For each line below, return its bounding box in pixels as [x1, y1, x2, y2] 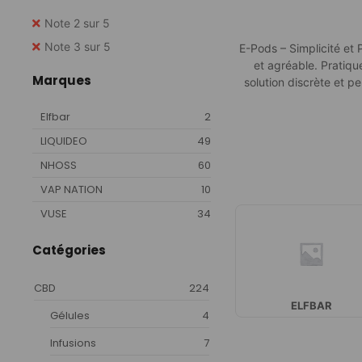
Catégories [32, 241, 106, 259]
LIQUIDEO [40, 133, 87, 149]
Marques [32, 71, 91, 89]
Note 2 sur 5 [44, 15, 110, 30]
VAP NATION [40, 181, 103, 197]
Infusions [50, 335, 96, 351]
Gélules [50, 307, 90, 323]
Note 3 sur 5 [44, 39, 111, 53]
